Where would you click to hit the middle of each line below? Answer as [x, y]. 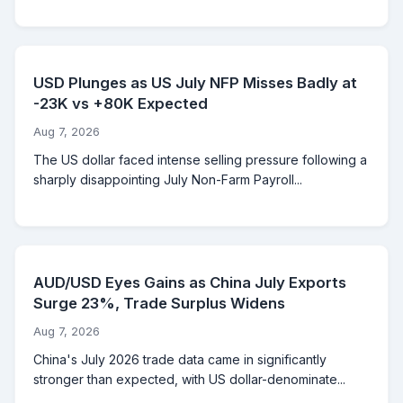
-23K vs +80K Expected [121, 104]
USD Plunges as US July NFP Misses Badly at [195, 83]
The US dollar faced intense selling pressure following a [200, 160]
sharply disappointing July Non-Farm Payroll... [168, 180]
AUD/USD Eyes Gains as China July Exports [190, 283]
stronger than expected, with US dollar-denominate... [189, 380]
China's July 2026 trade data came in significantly [180, 360]
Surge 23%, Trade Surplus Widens [159, 304]
